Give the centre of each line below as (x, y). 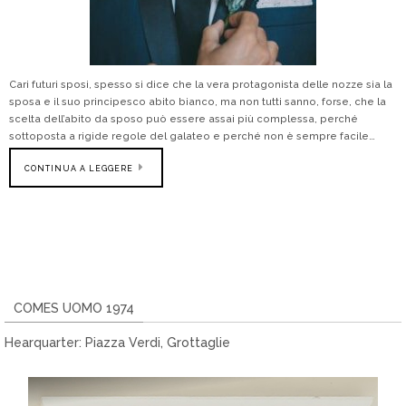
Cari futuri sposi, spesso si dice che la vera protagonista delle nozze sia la (201, 85)
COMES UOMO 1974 (74, 308)
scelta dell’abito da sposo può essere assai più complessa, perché (184, 119)
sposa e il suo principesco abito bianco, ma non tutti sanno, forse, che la (198, 102)
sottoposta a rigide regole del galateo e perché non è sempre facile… (192, 136)
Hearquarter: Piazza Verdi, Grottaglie (117, 343)
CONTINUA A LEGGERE (79, 169)
